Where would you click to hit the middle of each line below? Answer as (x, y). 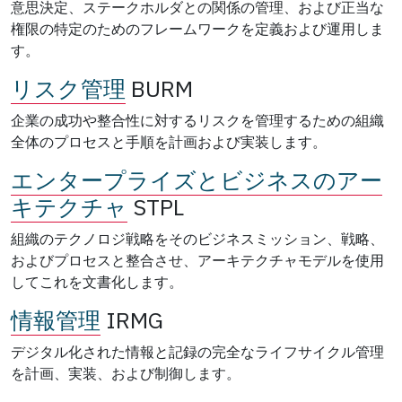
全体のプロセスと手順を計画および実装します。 (169, 141)
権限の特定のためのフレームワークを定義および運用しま (197, 28)
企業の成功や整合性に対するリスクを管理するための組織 (197, 120)
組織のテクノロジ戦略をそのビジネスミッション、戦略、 (197, 238)
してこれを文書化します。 (97, 281)
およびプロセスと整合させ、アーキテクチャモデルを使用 (197, 260)
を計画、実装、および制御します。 (126, 373)
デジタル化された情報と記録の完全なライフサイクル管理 (197, 351)
